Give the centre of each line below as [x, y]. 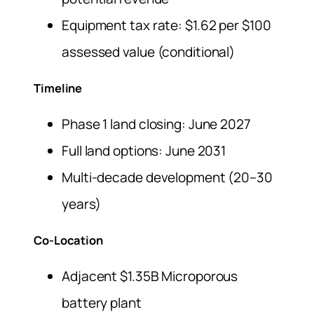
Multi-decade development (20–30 [167, 178]
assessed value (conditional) [149, 52]
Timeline [58, 88]
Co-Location [68, 240]
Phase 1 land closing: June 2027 [156, 124]
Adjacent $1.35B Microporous [150, 277]
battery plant [102, 303]
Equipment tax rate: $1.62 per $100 [166, 26]
